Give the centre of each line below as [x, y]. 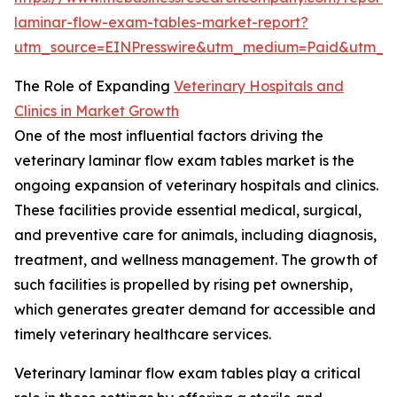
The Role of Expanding [94, 86]
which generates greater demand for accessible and [195, 310]
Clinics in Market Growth [97, 111]
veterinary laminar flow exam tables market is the [184, 161]
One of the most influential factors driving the [169, 136]
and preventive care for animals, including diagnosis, [195, 235]
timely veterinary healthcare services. [143, 335]
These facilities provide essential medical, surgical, [188, 210]
